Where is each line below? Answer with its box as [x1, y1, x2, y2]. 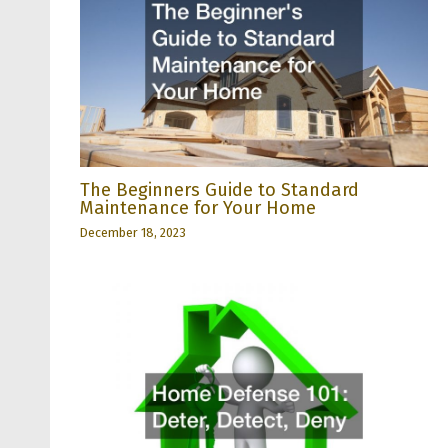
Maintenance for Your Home [80, 197, 316, 220]
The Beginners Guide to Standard [80, 179, 359, 202]
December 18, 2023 [80, 225, 186, 241]
